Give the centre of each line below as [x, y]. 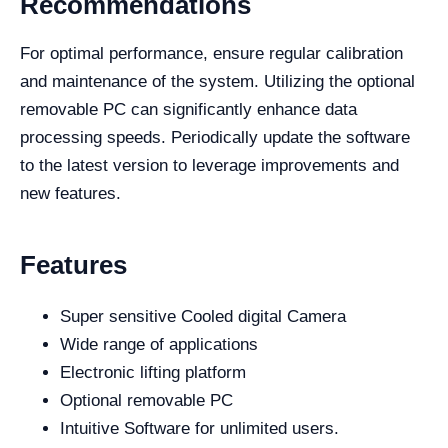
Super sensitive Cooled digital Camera [203, 316]
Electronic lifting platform [153, 372]
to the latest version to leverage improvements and [209, 165]
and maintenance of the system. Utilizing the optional [217, 81]
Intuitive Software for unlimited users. [199, 428]
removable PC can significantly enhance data [188, 109]
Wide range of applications [159, 344]
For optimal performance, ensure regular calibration [211, 53]
